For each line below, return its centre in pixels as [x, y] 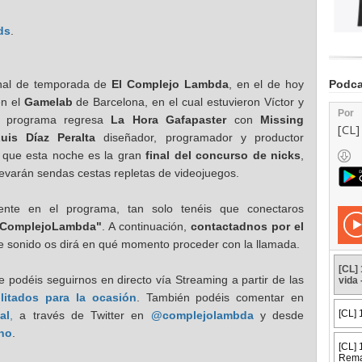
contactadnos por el [247, 226]
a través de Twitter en [82, 315]
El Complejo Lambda [170, 84]
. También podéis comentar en [220, 297]
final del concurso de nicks [223, 155]
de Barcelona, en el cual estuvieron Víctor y [188, 101]
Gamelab [48, 101]
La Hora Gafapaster [169, 119]
